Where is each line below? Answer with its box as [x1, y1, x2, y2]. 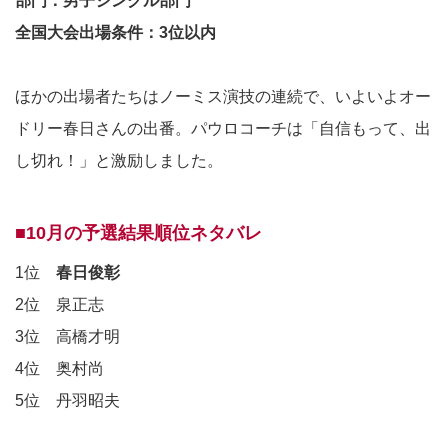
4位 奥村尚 [15, 360, 104, 378]
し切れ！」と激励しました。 [15, 152, 223, 170]
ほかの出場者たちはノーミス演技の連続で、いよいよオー [15, 88, 431, 106]
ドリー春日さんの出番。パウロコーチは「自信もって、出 [15, 120, 431, 138]
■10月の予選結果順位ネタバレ [15, 223, 262, 244]
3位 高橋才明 [15, 328, 120, 346]
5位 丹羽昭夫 [15, 392, 120, 410]
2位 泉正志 [15, 296, 104, 314]
